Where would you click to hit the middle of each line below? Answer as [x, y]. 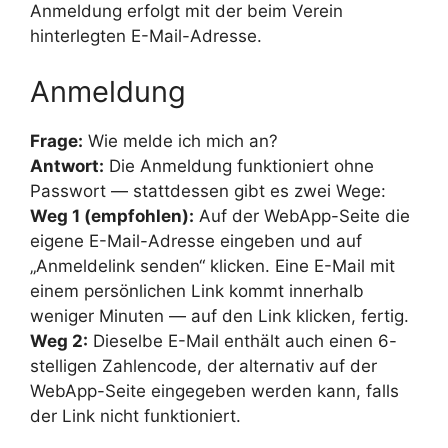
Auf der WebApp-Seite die [302, 215]
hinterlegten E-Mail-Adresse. [146, 36]
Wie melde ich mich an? [180, 140]
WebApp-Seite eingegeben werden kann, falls [214, 390]
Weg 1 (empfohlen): [112, 215]
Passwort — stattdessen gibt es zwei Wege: [208, 190]
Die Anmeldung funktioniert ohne [239, 165]
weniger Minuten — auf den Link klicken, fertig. [219, 315]
